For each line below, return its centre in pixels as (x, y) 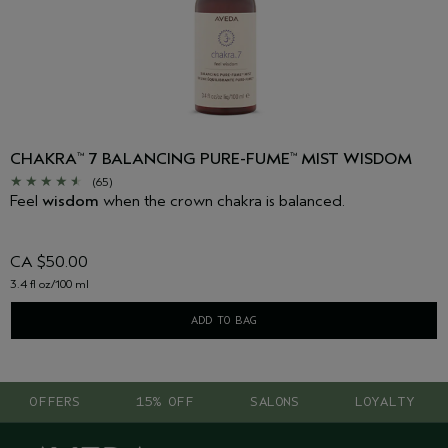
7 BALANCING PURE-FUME (187, 159)
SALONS (275, 402)
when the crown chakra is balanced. (222, 201)
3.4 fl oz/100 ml (49, 284)
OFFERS (55, 402)
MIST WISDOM (354, 159)
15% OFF (165, 402)
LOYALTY (385, 402)
